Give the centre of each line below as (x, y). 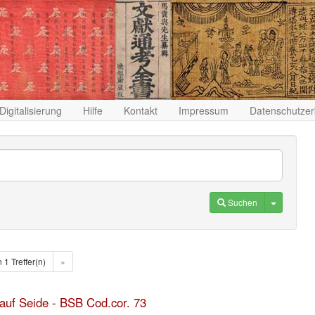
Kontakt (141, 110)
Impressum (204, 110)
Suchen (243, 202)
